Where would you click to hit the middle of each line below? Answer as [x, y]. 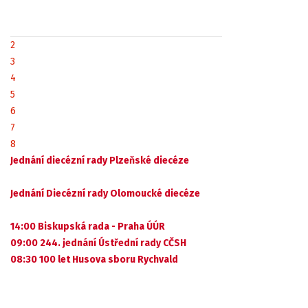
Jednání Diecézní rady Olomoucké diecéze [105, 194]
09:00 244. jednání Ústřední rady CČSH [98, 243]
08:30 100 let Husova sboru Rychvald [94, 260]
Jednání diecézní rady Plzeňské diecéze [100, 161]
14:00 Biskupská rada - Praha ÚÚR [88, 227]
